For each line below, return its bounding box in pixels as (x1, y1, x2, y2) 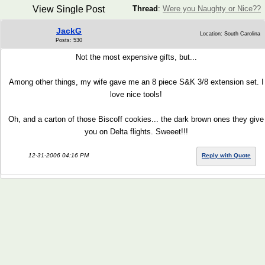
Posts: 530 (56, 37, 82, 43)
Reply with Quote (202, 152, 251, 159)
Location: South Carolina (200, 31, 260, 37)
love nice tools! (110, 90, 162, 99)
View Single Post (32, 4, 105, 14)
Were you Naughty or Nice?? (163, 4, 261, 13)
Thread (132, 4, 158, 13)
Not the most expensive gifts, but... (75, 53, 197, 62)
